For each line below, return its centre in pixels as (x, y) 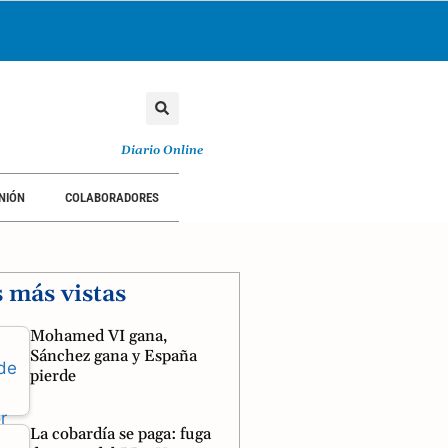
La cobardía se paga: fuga (121, 434)
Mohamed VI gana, (99, 335)
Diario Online (162, 150)
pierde (53, 375)
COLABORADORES (112, 197)
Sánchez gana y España (114, 355)
